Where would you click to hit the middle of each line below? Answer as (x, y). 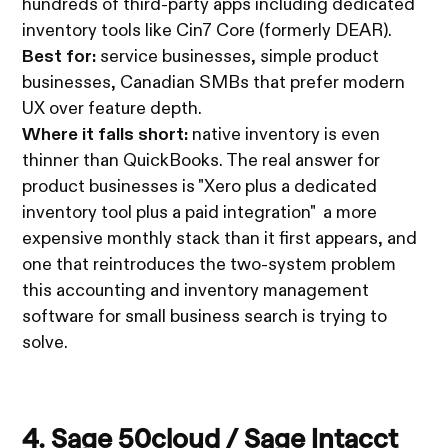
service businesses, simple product (238, 57)
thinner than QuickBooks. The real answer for (201, 161)
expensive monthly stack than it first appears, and (220, 239)
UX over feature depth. (112, 109)
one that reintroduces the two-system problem (209, 265)
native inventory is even (284, 135)
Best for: (59, 57)
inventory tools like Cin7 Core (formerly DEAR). (207, 31)
